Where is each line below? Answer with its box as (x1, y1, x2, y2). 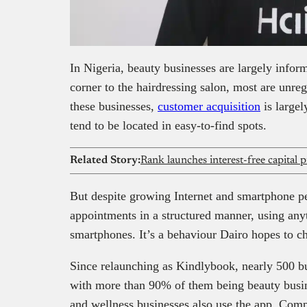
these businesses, (70, 99, 158, 114)
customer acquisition (158, 99, 260, 114)
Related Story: (70, 155, 140, 167)
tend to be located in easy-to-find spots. (70, 119, 270, 133)
